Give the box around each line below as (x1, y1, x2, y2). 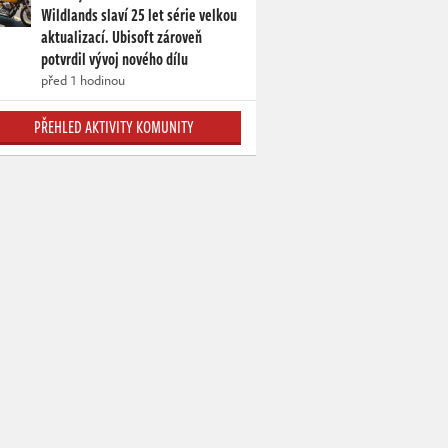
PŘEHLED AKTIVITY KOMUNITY (33, 115, 194, 140)
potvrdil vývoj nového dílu (41, 47, 188, 72)
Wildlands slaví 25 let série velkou (41, 3, 237, 28)
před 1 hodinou (41, 70, 125, 91)
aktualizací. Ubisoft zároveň (41, 25, 202, 50)
